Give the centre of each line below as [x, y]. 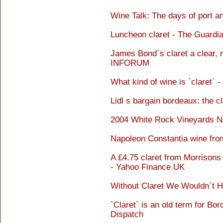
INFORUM [130, 63]
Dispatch [127, 214]
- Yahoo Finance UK [148, 167]
